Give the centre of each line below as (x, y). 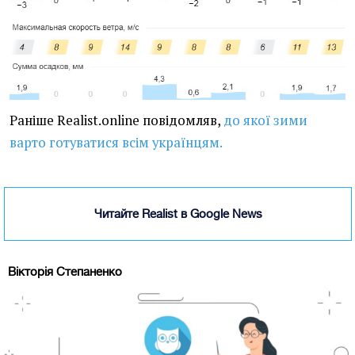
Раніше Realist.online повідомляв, (116, 120)
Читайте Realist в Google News (178, 213)
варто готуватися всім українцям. (116, 142)
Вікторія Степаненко (65, 271)
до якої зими (265, 120)
